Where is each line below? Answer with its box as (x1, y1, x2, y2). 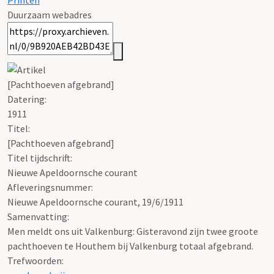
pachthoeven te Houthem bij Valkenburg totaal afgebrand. (7, 239, 253, 252)
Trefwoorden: (7, 254, 64, 267)
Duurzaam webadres (7, 9, 92, 21)
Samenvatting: (7, 210, 69, 223)
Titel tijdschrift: (7, 151, 72, 164)
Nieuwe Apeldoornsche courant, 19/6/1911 (7, 195, 183, 208)
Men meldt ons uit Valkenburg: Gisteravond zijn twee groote (7, 224, 258, 237)
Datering (7, 92, 45, 105)
